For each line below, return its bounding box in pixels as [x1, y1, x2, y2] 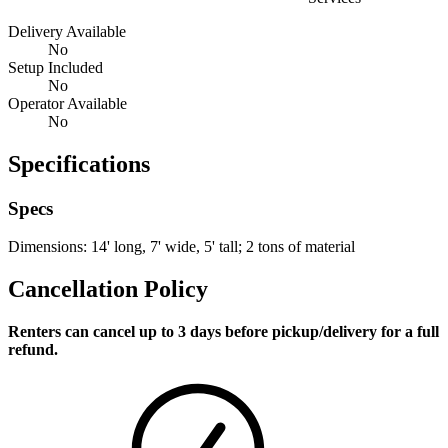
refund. [8, 341, 58, 359]
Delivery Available [8, 22, 126, 40]
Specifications [8, 150, 150, 177]
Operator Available [8, 94, 127, 112]
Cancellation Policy [8, 276, 208, 303]
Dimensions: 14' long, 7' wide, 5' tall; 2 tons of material [8, 238, 355, 256]
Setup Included [8, 58, 103, 76]
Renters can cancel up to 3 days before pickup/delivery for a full [8, 323, 439, 341]
